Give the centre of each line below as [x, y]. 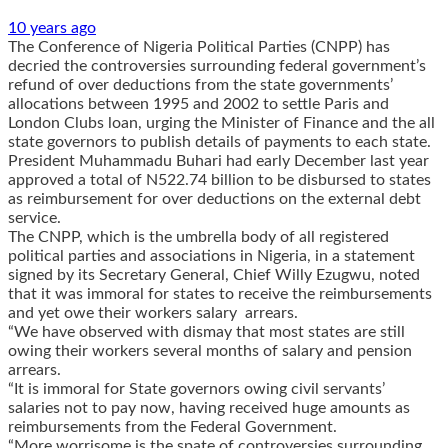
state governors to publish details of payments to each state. [219, 141]
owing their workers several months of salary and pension [210, 350]
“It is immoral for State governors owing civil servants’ [196, 388]
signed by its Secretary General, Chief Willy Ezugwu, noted [214, 274]
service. [34, 217]
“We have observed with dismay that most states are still [206, 331]
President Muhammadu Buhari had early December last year [218, 160]
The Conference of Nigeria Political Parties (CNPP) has [199, 46]
